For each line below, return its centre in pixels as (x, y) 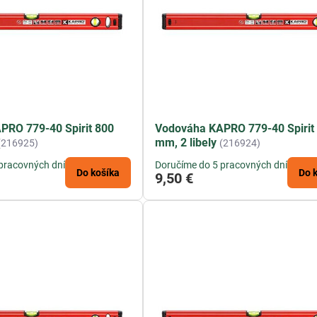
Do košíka (98, 173)
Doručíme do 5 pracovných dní (221, 165)
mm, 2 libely (186, 143)
